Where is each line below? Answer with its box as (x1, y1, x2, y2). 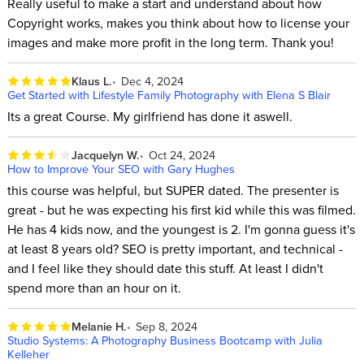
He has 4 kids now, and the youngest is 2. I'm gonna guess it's (6, 220, 355, 239)
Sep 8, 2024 (136, 317, 198, 335)
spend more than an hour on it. (6, 279, 181, 297)
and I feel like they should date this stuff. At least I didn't (6, 259, 323, 278)
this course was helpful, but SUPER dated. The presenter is (6, 181, 339, 200)
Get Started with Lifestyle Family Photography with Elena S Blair (6, 85, 331, 103)
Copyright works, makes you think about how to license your (6, 14, 349, 32)
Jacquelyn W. (71, 145, 140, 163)
